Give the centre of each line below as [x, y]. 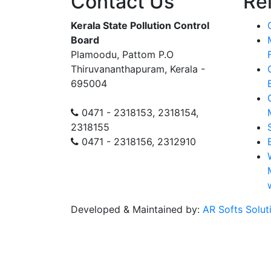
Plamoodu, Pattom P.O [122, 54]
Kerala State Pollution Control [140, 25]
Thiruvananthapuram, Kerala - [138, 69]
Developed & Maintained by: [137, 209]
